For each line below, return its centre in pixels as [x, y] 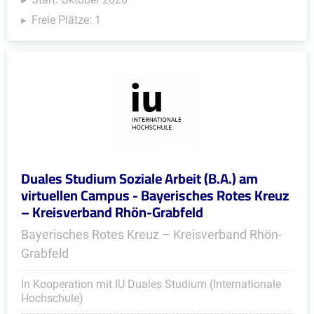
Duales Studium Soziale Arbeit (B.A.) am [139, 178]
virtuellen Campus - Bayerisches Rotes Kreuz [155, 195]
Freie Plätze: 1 [66, 20]
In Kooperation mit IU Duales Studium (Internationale [151, 284]
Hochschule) [52, 298]
